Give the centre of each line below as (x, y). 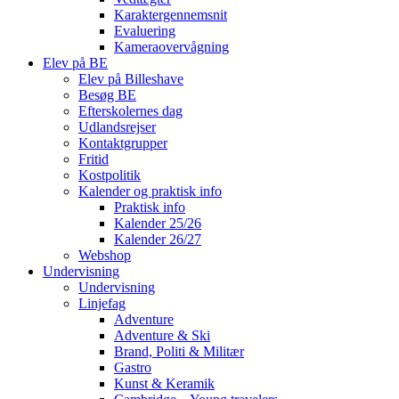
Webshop (105, 255)
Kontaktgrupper (123, 142)
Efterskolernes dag (130, 110)
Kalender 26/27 (158, 239)
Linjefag (102, 303)
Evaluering (145, 30)
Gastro (133, 367)
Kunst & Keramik (164, 383)
